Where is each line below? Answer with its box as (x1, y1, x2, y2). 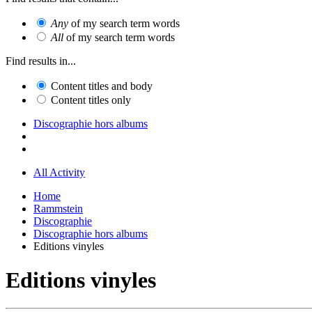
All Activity (33, 166, 85, 178)
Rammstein (33, 202, 83, 214)
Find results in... (6, 54, 76, 67)
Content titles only (51, 93, 131, 106)
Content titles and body (51, 79, 153, 92)
